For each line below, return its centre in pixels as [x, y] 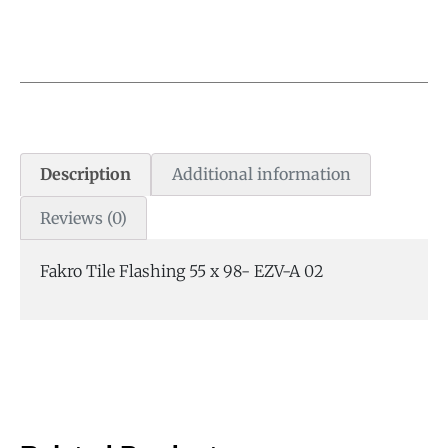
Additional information [261, 174]
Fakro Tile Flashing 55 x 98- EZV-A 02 [182, 270]
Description [86, 174]
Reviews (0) [84, 218]
